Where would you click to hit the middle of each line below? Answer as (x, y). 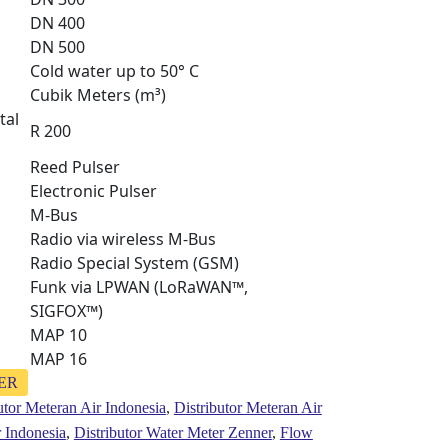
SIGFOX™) (66, 310)
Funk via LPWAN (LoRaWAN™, (138, 286)
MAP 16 (58, 358)
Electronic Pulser (93, 190)
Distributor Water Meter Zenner (172, 432)
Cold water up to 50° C (114, 70)
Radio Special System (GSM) (134, 262)
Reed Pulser (74, 166)
